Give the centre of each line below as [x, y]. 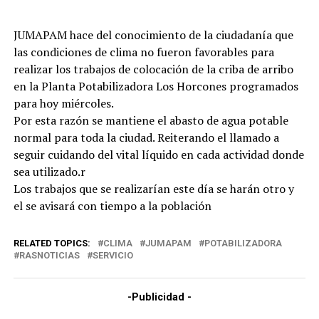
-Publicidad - [159, 298]
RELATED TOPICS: [52, 244]
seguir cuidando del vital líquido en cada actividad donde [158, 155]
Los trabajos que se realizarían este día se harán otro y [153, 189]
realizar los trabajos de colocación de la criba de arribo [153, 69]
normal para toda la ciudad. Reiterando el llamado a [146, 138]
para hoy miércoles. [63, 104]
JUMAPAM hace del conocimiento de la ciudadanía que [153, 35]
